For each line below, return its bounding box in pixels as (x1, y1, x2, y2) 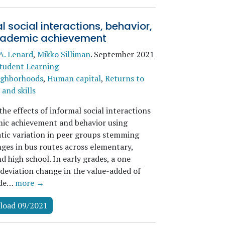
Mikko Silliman (37, 49, 90, 60)
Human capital (47, 73, 101, 84)
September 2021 (93, 49, 154, 60)
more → (15, 177, 44, 188)
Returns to (104, 73, 144, 84)
